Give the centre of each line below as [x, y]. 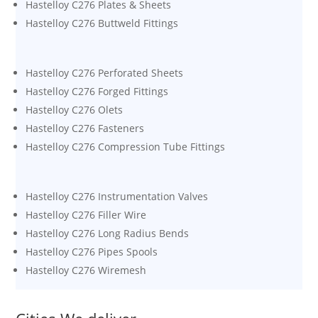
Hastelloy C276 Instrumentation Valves [117, 196]
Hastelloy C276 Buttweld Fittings [102, 23]
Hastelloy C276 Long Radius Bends [108, 233]
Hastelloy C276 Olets [75, 109]
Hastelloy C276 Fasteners [85, 128]
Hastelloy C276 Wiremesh [86, 270]
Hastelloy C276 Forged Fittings [97, 91]
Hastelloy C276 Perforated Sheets [105, 72]
